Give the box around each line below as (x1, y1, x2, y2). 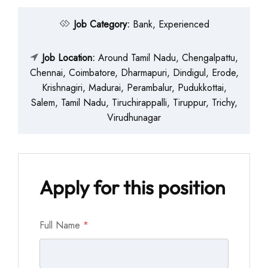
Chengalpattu (181, 51, 235, 65)
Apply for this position (39, 175, 226, 199)
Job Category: (73, 17, 133, 31)
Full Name (39, 218, 83, 232)
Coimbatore (68, 66, 115, 80)
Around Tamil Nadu (98, 51, 176, 65)
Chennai (29, 66, 63, 80)
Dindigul (172, 66, 206, 80)
